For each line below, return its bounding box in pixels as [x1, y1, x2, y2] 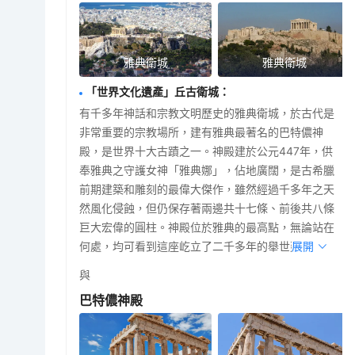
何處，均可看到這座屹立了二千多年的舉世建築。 [79, 239, 324, 254]
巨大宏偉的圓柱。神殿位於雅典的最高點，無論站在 [79, 220, 335, 235]
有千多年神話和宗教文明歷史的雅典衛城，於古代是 [79, 106, 335, 120]
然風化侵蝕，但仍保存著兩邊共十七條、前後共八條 [79, 201, 335, 216]
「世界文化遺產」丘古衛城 [86, 85, 219, 99]
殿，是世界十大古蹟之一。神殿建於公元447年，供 [79, 144, 334, 158]
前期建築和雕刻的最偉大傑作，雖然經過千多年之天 [79, 182, 335, 197]
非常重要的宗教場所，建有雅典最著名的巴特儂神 [79, 125, 324, 139]
